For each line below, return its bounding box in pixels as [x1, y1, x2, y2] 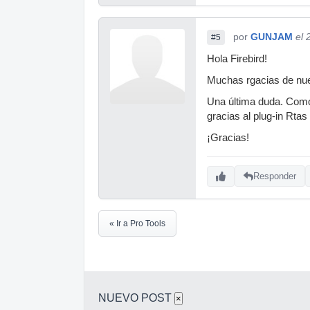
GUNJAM [250, 30, 293, 42]
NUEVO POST [98, 291, 174, 304]
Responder [253, 171, 296, 182]
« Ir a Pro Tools [109, 218, 165, 228]
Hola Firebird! [207, 53, 267, 64]
